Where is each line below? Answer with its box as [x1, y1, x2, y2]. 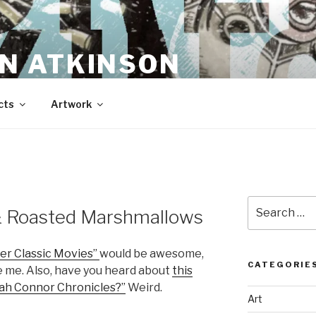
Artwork [50, 97, 92, 110]
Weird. [126, 281, 162, 295]
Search [246, 197, 284, 209]
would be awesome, [99, 247, 204, 261]
